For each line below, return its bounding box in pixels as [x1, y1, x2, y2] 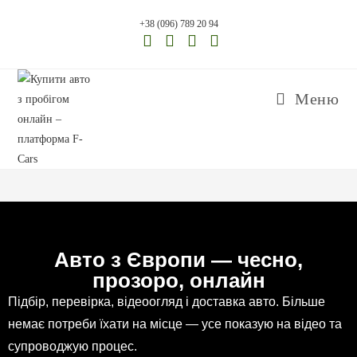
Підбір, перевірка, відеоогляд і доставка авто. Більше [8, 295, 325, 308]
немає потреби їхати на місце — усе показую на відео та [8, 317, 342, 331]
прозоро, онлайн [92, 269, 265, 292]
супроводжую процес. [8, 339, 137, 353]
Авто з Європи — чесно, [54, 248, 303, 272]
